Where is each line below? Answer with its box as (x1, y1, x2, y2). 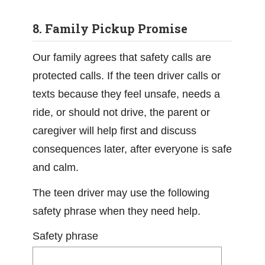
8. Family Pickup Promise (33, 21, 188, 36)
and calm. (33, 161, 79, 173)
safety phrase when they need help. (33, 205, 201, 217)
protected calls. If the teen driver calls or (33, 70, 221, 82)
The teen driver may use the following (33, 187, 209, 199)
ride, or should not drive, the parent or (33, 106, 210, 118)
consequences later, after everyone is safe (33, 143, 232, 155)
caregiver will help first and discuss (33, 125, 196, 137)
